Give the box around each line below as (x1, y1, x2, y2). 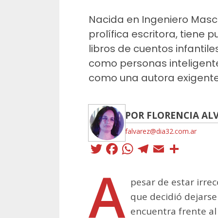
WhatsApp (135, 138, 216, 160)
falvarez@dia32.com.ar (125, 127, 197, 136)
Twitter (104, 138, 155, 160)
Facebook (120, 138, 194, 160)
